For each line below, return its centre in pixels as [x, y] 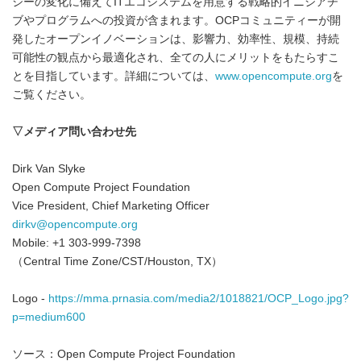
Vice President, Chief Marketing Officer [111, 206]
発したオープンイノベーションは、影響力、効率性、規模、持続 [176, 39]
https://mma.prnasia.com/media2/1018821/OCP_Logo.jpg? [199, 299]
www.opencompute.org [274, 76]
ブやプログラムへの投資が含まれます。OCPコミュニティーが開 [176, 21]
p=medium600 [49, 317]
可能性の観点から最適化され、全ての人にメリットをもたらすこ [176, 58]
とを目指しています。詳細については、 [114, 76]
